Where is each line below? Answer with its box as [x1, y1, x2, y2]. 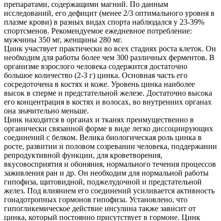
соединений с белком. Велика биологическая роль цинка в [4, 133, 202, 142]
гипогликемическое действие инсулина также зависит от [4, 204, 196, 213]
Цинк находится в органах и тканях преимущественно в [4, 115, 194, 124]
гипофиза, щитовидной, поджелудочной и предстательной [4, 177, 202, 186]
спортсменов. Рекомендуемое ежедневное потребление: [4, 26, 192, 35]
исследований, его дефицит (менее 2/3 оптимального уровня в [4, 8, 215, 17]
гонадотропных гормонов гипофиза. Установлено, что [4, 195, 187, 204]
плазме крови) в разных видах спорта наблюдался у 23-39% [4, 17, 204, 26]
